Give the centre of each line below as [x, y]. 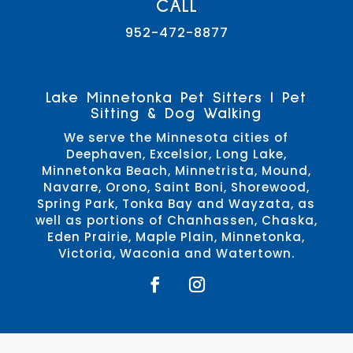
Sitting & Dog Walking [176, 113]
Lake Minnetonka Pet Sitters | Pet [176, 97]
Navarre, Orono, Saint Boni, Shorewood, [176, 187]
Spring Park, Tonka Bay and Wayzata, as [176, 203]
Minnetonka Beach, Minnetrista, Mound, [176, 170]
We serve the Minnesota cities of [176, 137]
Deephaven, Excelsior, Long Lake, [176, 154]
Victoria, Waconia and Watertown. [176, 253]
